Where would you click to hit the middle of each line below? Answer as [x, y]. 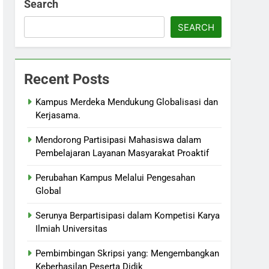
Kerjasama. [58, 115]
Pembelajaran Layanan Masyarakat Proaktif [122, 153]
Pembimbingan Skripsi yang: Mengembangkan [128, 253]
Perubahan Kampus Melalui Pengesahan [116, 178]
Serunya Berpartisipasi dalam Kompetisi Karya [128, 216]
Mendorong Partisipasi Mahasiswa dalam [119, 140]
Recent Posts [67, 79]
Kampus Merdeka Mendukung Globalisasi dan [127, 102]
